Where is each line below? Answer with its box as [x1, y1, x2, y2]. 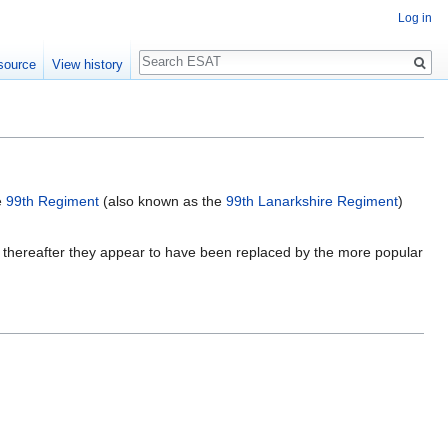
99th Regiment [6, 192, 99, 209]
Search [137, 39, 204, 62]
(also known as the [99, 192, 226, 209]
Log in [398, 11, 432, 26]
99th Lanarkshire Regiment [226, 192, 398, 209]
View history [51, 57, 123, 73]
